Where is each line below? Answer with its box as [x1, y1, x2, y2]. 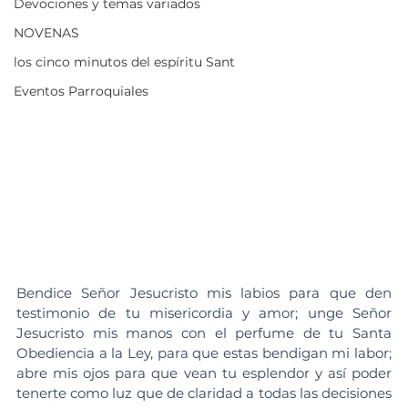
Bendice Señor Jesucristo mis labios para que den [16, 284, 392, 302]
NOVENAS [14, 25, 79, 42]
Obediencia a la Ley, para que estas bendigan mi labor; [16, 344, 392, 362]
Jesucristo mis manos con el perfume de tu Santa [16, 324, 392, 342]
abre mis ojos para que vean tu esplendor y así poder [16, 364, 392, 382]
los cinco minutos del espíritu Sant [14, 54, 235, 71]
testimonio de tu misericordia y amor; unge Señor [16, 304, 392, 322]
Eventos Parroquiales [14, 83, 148, 100]
